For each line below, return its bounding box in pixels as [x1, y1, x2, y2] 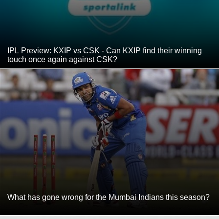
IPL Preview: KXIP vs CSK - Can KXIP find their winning [7, 46, 202, 55]
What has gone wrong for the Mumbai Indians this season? [7, 193, 210, 202]
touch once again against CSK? [7, 55, 117, 64]
